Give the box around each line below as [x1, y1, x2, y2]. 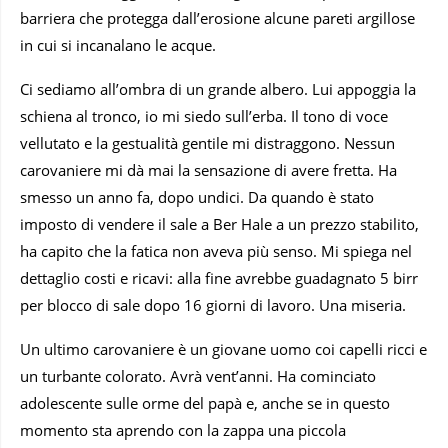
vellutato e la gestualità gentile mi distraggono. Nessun [20, 132, 395, 153]
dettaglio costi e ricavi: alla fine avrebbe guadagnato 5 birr [20, 267, 418, 288]
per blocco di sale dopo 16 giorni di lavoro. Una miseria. [20, 294, 406, 315]
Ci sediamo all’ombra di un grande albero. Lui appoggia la [20, 78, 416, 99]
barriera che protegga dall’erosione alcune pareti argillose [20, 7, 415, 28]
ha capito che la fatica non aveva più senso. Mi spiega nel [20, 240, 412, 261]
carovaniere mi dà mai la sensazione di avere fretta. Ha [20, 159, 397, 180]
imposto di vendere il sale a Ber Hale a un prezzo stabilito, [20, 213, 419, 234]
